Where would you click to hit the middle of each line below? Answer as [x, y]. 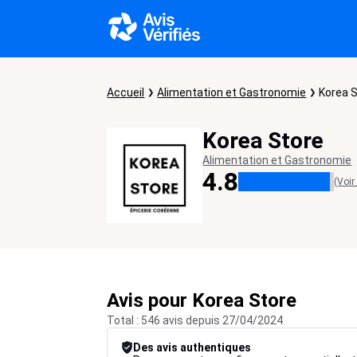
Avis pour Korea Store [202, 300]
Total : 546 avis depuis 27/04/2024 [195, 320]
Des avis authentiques [192, 347]
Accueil [126, 92]
